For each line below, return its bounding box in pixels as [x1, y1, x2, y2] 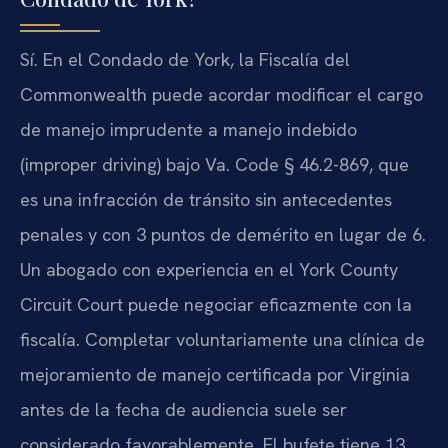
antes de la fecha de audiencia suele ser [20, 397, 347, 421]
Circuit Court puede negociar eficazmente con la [20, 292, 412, 316]
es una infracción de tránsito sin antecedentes [20, 187, 392, 211]
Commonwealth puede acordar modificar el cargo [20, 82, 423, 106]
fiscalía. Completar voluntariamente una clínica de [20, 327, 425, 351]
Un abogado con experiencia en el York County [20, 257, 398, 281]
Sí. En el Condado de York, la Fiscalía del [20, 47, 350, 71]
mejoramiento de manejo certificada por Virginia [20, 362, 410, 386]
